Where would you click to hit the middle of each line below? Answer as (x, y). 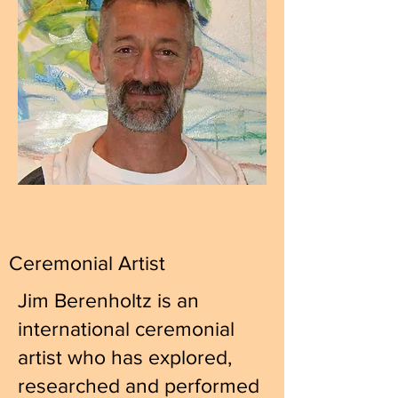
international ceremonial (126, 329)
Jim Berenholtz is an (108, 300)
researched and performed (139, 386)
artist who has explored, (125, 357)
